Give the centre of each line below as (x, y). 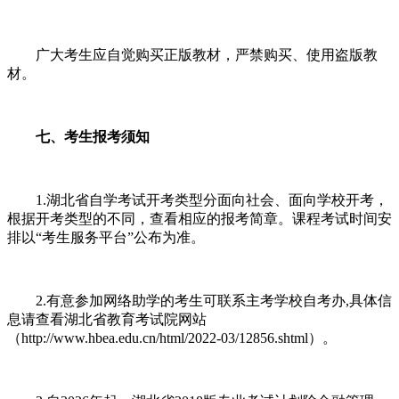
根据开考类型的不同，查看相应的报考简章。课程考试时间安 (199, 218)
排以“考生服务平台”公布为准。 (106, 237)
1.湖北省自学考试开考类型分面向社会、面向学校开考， (198, 199)
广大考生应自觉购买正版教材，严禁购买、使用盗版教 (192, 54)
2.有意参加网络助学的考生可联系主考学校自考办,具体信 (199, 300)
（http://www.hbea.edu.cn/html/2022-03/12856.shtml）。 (172, 338)
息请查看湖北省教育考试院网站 (107, 319)
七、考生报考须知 (78, 136)
